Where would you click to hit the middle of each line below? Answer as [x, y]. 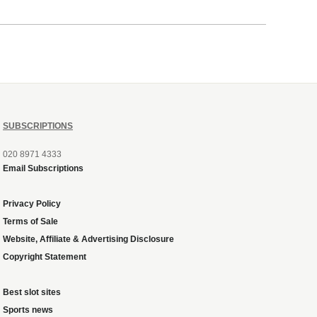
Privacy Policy [32, 204]
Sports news [28, 310]
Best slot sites [32, 293]
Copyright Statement [45, 257]
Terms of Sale [30, 222]
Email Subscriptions [43, 169]
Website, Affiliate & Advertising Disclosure [88, 240]
